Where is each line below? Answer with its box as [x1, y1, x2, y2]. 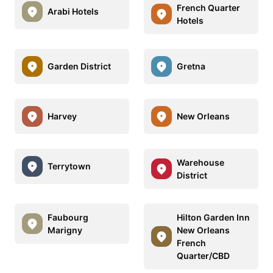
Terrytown [48, 161, 91, 172]
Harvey [48, 111, 77, 122]
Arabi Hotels [48, 6, 99, 17]
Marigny [48, 224, 82, 235]
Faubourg [48, 211, 88, 222]
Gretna [177, 61, 205, 72]
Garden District [48, 61, 111, 72]
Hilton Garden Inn [177, 211, 250, 222]
